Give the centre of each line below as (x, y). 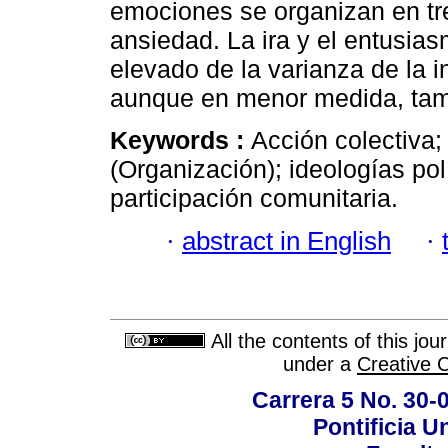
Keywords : (180, 140)
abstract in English (286, 240)
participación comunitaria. (254, 198)
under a (320, 364)
